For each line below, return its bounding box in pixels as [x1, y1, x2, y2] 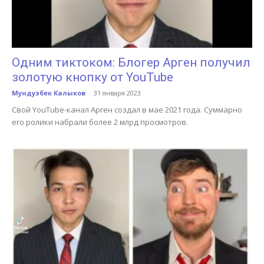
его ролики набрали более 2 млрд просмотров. [12, 117, 188, 128]
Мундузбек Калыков [12, 88, 85, 98]
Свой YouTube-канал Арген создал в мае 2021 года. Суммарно [12, 104, 242, 115]
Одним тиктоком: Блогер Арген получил [12, 55, 250, 70]
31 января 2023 [94, 88, 141, 98]
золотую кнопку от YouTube [12, 70, 173, 85]
